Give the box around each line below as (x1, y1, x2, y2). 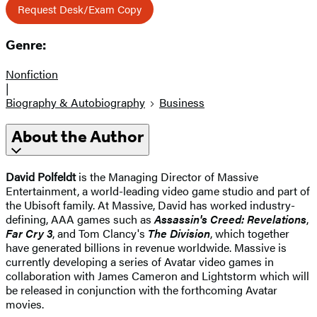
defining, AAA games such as (6, 210, 154, 227)
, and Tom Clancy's (52, 224, 148, 241)
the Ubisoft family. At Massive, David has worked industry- (6, 196, 295, 213)
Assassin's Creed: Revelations (154, 210, 306, 227)
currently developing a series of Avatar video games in (6, 253, 274, 270)
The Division (148, 224, 210, 241)
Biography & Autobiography (6, 94, 145, 111)
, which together (210, 224, 289, 241)
